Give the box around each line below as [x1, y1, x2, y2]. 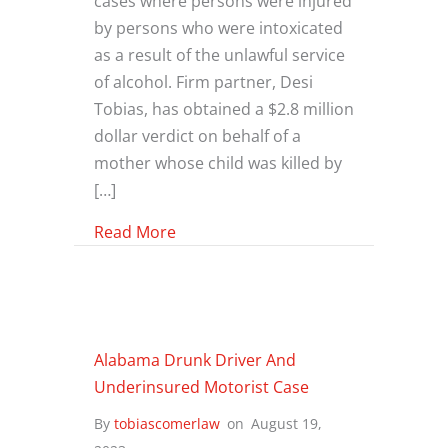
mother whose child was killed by [94, 150, 342, 174]
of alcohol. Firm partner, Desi [94, 69, 313, 93]
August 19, [251, 413, 322, 433]
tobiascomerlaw [114, 413, 220, 433]
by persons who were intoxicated [94, 15, 343, 39]
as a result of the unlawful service [94, 42, 345, 66]
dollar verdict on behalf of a [94, 123, 301, 147]
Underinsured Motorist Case [94, 374, 309, 398]
